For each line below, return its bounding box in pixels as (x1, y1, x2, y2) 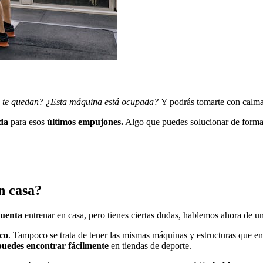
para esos (11, 117, 47, 127)
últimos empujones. (47, 117, 123, 127)
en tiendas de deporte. (109, 241, 191, 251)
